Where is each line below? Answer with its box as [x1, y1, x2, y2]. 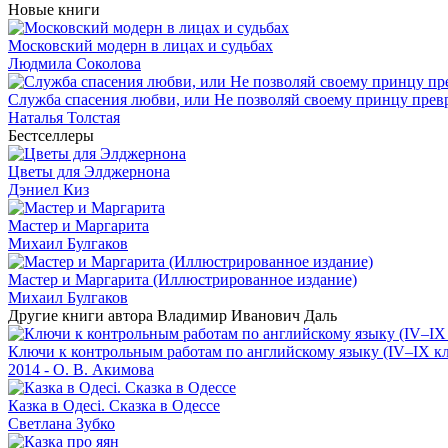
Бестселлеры [8, 126, 94, 144]
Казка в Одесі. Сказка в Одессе [8, 396, 220, 414]
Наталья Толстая [8, 108, 120, 126]
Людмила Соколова [8, 54, 141, 72]
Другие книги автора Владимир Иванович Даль [8, 306, 337, 324]
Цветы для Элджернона [8, 162, 170, 180]
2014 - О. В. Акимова [8, 360, 154, 378]
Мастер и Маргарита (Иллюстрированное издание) [8, 270, 357, 288]
